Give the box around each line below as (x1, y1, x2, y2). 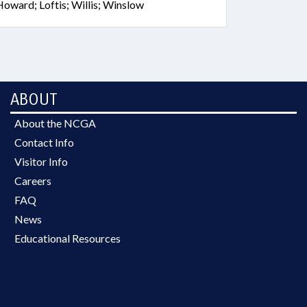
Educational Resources (14, 232, 121, 245)
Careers (14, 174, 51, 187)
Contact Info (14, 136, 74, 149)
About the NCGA (14, 116, 96, 130)
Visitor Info (14, 155, 68, 168)
